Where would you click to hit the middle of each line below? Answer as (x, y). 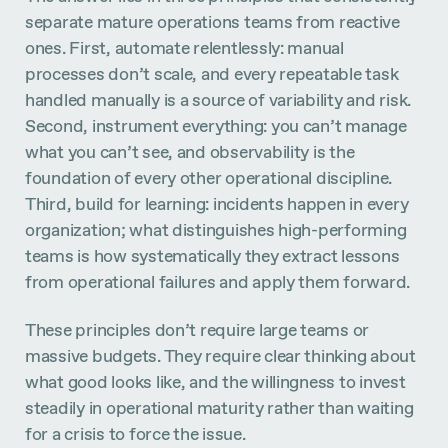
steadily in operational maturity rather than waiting (219, 407)
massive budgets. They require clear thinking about (220, 355)
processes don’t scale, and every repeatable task (212, 73)
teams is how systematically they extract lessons (212, 255)
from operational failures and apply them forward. (218, 281)
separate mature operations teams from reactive (212, 21)
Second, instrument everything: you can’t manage (216, 125)
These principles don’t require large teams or (197, 329)
